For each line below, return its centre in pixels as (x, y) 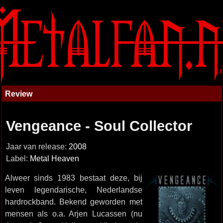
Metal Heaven (54, 159)
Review (18, 94)
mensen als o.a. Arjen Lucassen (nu (73, 214)
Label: (18, 159)
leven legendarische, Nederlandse (73, 190)
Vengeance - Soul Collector (99, 126)
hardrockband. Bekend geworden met (73, 202)
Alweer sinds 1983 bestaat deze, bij (73, 178)
